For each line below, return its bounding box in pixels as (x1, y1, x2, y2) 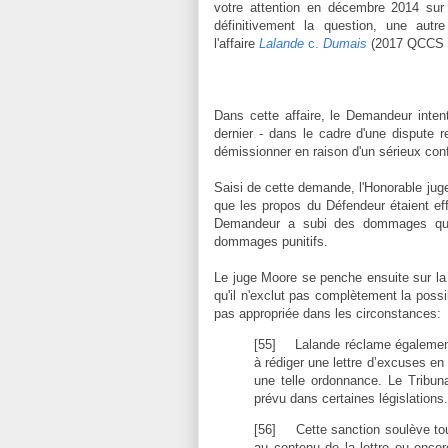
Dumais (319, 35, 367, 51)
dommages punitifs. (214, 233, 328, 249)
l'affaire (214, 35, 259, 51)
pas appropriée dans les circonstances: (214, 305, 441, 321)
